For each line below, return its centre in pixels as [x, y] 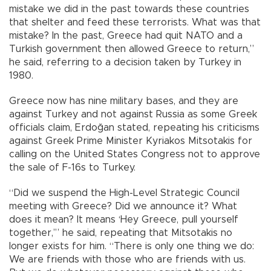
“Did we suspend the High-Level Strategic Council [124, 193]
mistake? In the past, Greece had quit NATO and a [126, 35]
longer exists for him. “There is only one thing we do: [132, 246]
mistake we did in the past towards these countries [129, 9]
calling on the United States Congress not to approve [135, 154]
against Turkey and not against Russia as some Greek [133, 114]
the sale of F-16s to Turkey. [72, 167]
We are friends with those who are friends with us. [127, 259]
